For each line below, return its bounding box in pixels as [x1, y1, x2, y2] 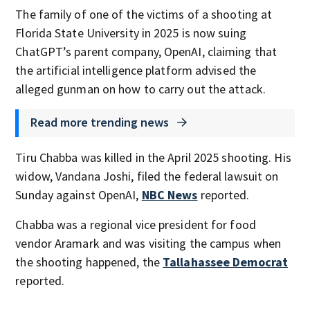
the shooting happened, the [15, 254, 163, 270]
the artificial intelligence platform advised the [15, 62, 257, 78]
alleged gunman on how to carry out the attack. [15, 81, 266, 97]
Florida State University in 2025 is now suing [15, 25, 246, 41]
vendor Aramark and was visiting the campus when [15, 235, 282, 251]
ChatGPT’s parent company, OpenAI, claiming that [15, 44, 277, 60]
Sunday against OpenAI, [15, 187, 142, 203]
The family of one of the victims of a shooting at [15, 6, 273, 22]
